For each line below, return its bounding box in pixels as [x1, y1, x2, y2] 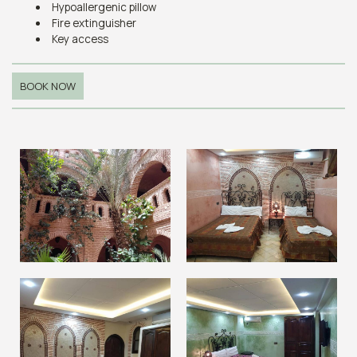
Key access [51, 31, 108, 46]
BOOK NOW [20, 78, 76, 93]
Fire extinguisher [51, 15, 136, 30]
